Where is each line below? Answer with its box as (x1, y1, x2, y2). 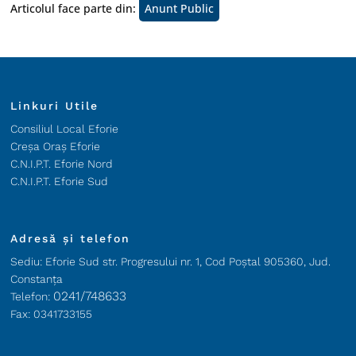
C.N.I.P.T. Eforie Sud (10, 175, 109, 188)
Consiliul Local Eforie (10, 122, 119, 135)
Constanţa (10, 273, 64, 285)
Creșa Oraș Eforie (10, 140, 101, 153)
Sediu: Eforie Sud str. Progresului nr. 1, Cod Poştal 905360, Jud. (10, 255, 331, 268)
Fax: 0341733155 (10, 308, 93, 320)
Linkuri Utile (10, 99, 99, 112)
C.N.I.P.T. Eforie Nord (10, 157, 114, 170)
